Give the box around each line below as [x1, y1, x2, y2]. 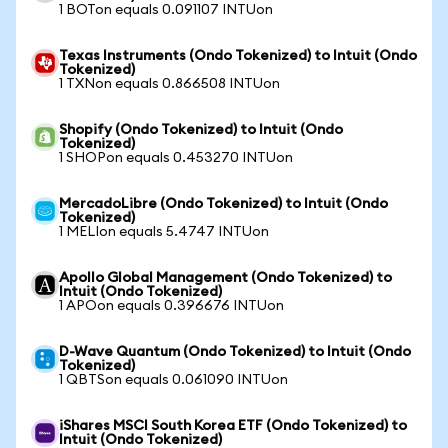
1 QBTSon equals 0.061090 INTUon [59, 373, 288, 387]
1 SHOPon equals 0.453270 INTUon [59, 151, 293, 165]
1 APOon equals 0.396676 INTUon [59, 299, 284, 313]
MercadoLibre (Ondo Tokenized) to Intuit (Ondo [59, 197, 388, 211]
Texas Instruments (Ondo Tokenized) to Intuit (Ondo [59, 49, 417, 63]
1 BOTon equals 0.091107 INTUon [59, 3, 273, 17]
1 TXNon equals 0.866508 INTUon [59, 77, 280, 91]
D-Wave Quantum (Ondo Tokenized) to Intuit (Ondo [59, 345, 411, 359]
